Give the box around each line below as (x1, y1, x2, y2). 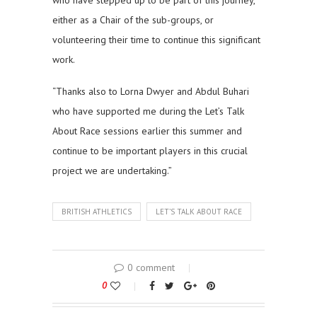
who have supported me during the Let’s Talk (52, 105, 244, 118)
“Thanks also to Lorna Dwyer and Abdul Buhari (52, 85, 249, 98)
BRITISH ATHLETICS (62, 207, 132, 217)
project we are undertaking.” (52, 164, 172, 178)
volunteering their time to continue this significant (52, 33, 260, 47)
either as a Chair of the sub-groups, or (52, 13, 214, 27)
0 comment (127, 261, 175, 275)
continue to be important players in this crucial (52, 144, 248, 158)
